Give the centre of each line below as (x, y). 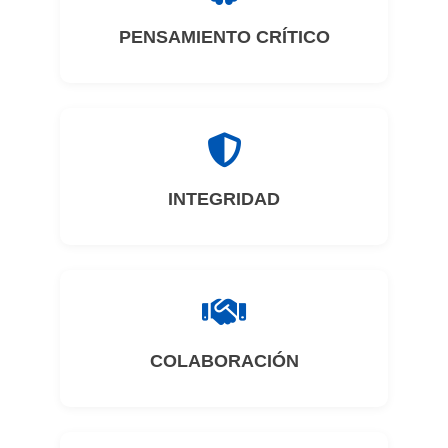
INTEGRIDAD (224, 199)
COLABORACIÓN (224, 361)
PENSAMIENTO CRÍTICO (224, 37)
